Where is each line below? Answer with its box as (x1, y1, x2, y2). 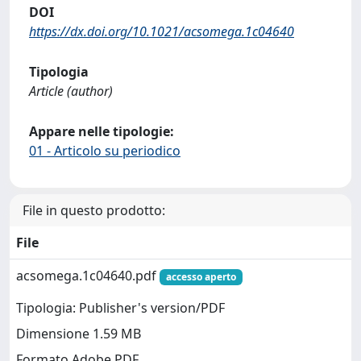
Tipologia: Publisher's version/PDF (16, 299, 225, 317)
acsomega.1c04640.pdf (16, 266, 160, 284)
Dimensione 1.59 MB (16, 325, 141, 343)
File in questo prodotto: (23, 201, 165, 219)
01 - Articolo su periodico (29, 141, 180, 160)
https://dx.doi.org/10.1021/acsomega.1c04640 (29, 22, 294, 40)
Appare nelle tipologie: (29, 122, 174, 140)
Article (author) (29, 81, 113, 100)
